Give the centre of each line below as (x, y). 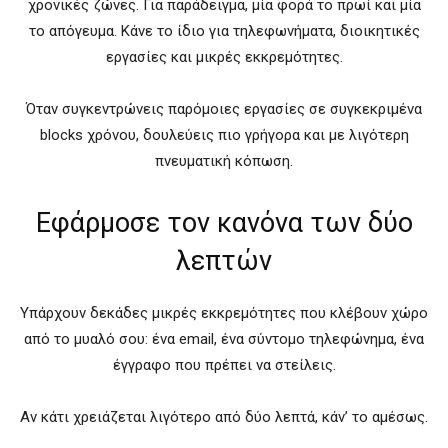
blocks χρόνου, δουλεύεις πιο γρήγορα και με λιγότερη (224, 134)
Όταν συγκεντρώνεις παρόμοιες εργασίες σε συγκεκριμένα (224, 108)
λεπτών (224, 260)
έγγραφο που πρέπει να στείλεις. (224, 364)
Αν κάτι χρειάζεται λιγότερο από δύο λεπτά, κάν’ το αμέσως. (224, 416)
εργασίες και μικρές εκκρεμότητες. (224, 56)
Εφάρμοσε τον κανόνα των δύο (224, 222)
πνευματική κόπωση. (224, 160)
